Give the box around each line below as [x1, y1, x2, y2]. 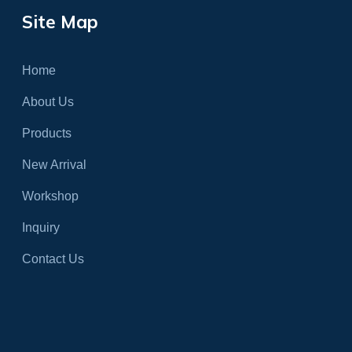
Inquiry [22, 220, 60, 234]
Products [22, 126, 72, 140]
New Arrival [22, 157, 87, 171]
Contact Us [22, 251, 85, 266]
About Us [22, 94, 75, 108]
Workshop [22, 189, 79, 203]
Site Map [22, 9, 99, 33]
